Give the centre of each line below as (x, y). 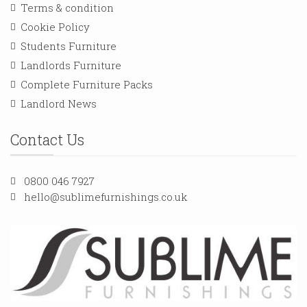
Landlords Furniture (71, 65)
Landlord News (59, 103)
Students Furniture (69, 46)
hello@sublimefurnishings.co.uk (106, 196)
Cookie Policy (55, 26)
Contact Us (47, 139)
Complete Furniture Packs (87, 84)
